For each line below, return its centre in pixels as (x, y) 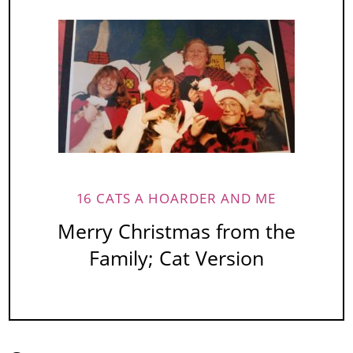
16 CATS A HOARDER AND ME (176, 199)
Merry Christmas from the (176, 232)
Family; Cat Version (176, 258)
